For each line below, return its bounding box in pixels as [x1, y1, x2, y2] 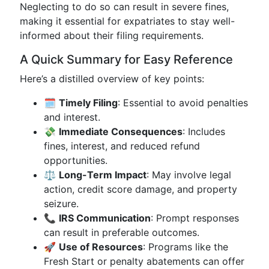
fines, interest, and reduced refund [44, 140, 200, 152]
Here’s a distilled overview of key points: [20, 73, 204, 85]
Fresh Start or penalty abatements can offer [44, 255, 244, 267]
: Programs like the [143, 241, 228, 253]
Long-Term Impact [59, 169, 147, 181]
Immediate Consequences [59, 125, 183, 138]
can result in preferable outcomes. [44, 226, 199, 238]
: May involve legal [147, 169, 231, 181]
